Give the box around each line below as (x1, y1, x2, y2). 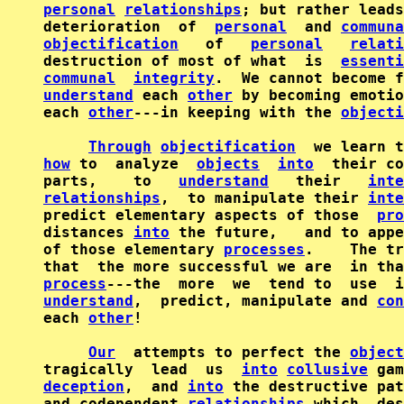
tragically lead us (43, 361, 242, 378)
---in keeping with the (133, 104, 341, 121)
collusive (287, 361, 368, 378)
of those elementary (43, 241, 224, 258)
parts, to (43, 172, 179, 189)
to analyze (70, 155, 197, 172)
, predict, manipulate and (133, 292, 377, 309)
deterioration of (43, 18, 215, 35)
